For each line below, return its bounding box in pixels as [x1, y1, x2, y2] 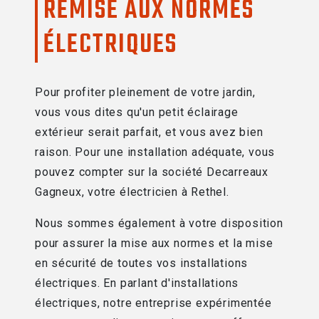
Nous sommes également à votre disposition [35, 216, 283, 231]
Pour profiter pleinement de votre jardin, [35, 85, 256, 100]
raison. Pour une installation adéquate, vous [35, 145, 276, 159]
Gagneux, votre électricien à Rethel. [35, 185, 229, 199]
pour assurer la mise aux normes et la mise [35, 236, 273, 251]
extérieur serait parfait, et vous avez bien [35, 125, 263, 140]
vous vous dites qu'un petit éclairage [35, 105, 239, 120]
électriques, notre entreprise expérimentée [35, 296, 272, 310]
